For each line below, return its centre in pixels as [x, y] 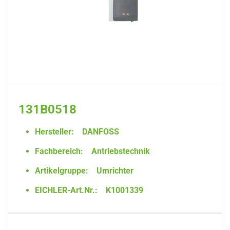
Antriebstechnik [120, 151]
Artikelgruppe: [62, 171]
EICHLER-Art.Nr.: [66, 190]
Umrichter [114, 171]
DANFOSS [100, 132]
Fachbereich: [59, 151]
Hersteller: [54, 132]
